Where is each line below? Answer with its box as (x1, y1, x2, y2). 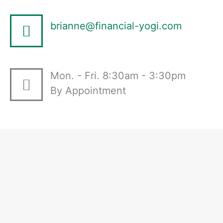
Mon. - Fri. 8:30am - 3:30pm (50, 69, 186, 82)
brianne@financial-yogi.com (50, 19, 182, 32)
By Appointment (50, 84, 126, 97)
